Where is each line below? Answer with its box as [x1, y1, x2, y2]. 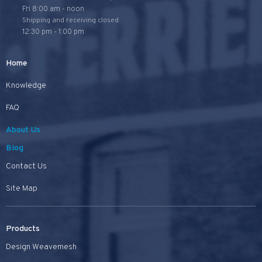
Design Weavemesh [6, 242, 77, 252]
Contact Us [6, 161, 47, 171]
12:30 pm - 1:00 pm [22, 27, 84, 37]
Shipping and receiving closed [22, 15, 119, 25]
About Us [6, 125, 40, 135]
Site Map [6, 183, 37, 194]
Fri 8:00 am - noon [22, 4, 84, 14]
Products [6, 223, 40, 234]
